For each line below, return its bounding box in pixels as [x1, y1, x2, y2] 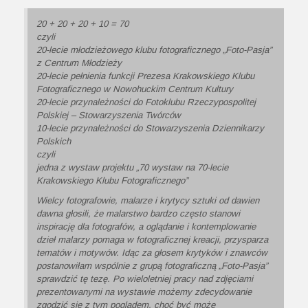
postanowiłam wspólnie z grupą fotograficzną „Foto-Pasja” [36, 260, 267, 271]
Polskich [36, 135, 71, 146]
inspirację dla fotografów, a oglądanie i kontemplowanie [36, 221, 256, 232]
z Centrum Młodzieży [36, 57, 122, 68]
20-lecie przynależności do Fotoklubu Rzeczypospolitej [36, 96, 256, 107]
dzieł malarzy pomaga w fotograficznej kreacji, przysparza [36, 234, 268, 245]
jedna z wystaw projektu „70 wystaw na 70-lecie [36, 162, 228, 173]
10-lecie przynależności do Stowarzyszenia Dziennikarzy [36, 122, 264, 133]
